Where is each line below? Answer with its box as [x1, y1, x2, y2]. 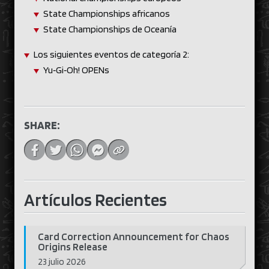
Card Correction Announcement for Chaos [38, 231, 229, 243]
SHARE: [24, 118, 60, 132]
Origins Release [38, 241, 107, 253]
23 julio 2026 [38, 256, 86, 267]
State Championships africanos [43, 8, 173, 19]
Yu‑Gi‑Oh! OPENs [43, 64, 111, 76]
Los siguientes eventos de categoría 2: [34, 49, 194, 60]
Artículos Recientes [24, 189, 167, 210]
